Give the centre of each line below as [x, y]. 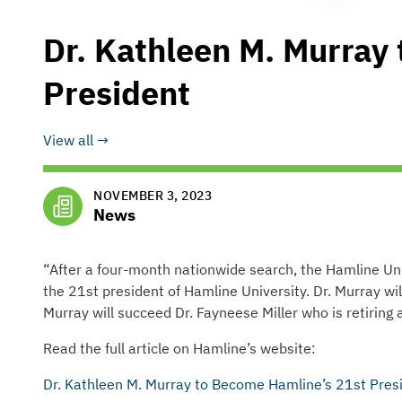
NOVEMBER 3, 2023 [153, 196]
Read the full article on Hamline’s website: [179, 348]
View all [68, 140]
